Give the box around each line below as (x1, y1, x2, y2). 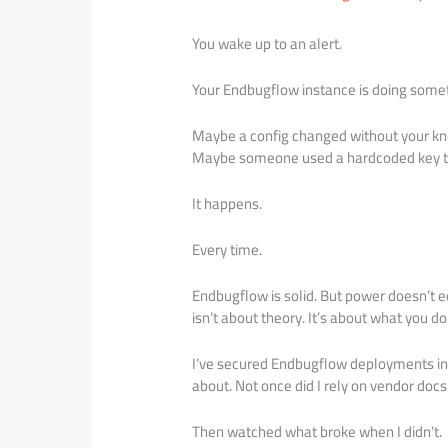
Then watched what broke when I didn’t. (192, 416, 443, 446)
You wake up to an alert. (192, 28, 343, 58)
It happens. (192, 188, 263, 218)
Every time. (192, 234, 263, 264)
